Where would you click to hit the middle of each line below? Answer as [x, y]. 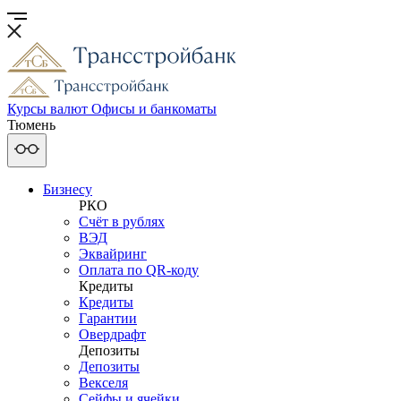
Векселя [103, 383]
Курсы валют [47, 109]
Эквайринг [113, 254]
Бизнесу [68, 189]
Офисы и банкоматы [154, 109]
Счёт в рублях [122, 222]
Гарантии [108, 318]
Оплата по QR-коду [139, 270]
